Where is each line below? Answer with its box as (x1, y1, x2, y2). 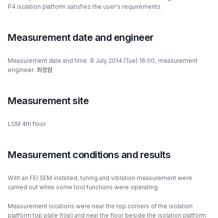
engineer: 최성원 (8, 66, 53, 73)
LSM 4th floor (8, 120, 46, 127)
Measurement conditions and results (8, 149, 170, 161)
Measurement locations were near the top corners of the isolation (8, 202, 193, 210)
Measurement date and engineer (8, 32, 154, 43)
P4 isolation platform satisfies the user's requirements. (8, 3, 162, 10)
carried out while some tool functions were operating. (8, 183, 159, 191)
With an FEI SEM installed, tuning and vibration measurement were (8, 174, 192, 182)
